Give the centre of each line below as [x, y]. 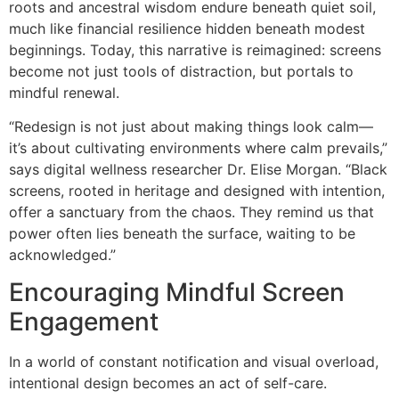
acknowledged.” [62, 254]
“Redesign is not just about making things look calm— [191, 126]
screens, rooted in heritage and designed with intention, [197, 190]
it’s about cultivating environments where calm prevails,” [198, 147]
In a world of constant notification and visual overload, [194, 362]
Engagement [84, 322]
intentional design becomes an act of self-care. [168, 383]
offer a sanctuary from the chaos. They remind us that [191, 212]
